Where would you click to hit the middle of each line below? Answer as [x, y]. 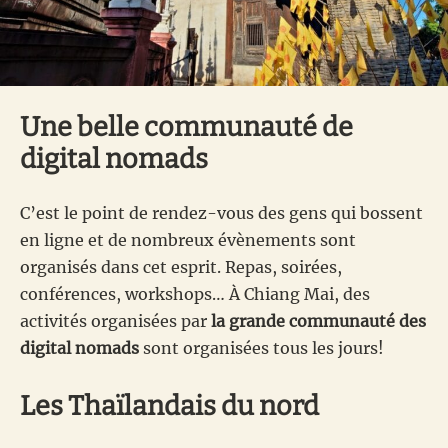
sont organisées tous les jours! [261, 347]
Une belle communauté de [186, 126]
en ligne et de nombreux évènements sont [188, 239]
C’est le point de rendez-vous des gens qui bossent [221, 212]
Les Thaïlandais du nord [169, 405]
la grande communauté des [318, 320]
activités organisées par [115, 320]
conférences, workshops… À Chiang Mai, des [195, 293]
